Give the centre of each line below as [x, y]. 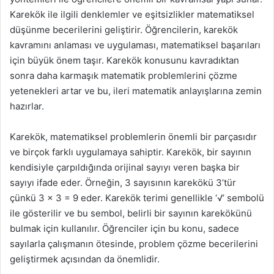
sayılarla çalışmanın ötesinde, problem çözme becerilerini [134, 244]
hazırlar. [27, 106]
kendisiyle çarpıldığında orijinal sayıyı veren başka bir [125, 167]
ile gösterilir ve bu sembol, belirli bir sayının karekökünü [131, 213]
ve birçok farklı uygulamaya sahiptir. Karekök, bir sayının [131, 152]
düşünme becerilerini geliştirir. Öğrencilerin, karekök [124, 30]
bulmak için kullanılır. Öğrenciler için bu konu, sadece [124, 228]
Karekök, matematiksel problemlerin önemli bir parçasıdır [133, 137]
